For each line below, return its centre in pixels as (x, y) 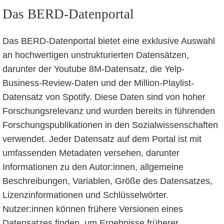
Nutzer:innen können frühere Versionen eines (92, 209)
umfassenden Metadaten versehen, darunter (91, 153)
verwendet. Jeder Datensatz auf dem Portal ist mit (102, 139)
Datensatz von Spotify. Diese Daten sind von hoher (104, 97)
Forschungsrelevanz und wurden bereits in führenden (108, 111)
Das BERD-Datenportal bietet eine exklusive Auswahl (108, 41)
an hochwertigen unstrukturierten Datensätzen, (95, 55)
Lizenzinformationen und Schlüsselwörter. (85, 195)
